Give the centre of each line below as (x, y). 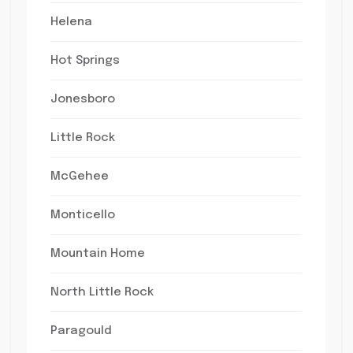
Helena (71, 22)
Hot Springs (85, 61)
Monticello (82, 215)
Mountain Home (97, 254)
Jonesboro (82, 99)
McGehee (79, 176)
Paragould (81, 331)
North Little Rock (102, 292)
